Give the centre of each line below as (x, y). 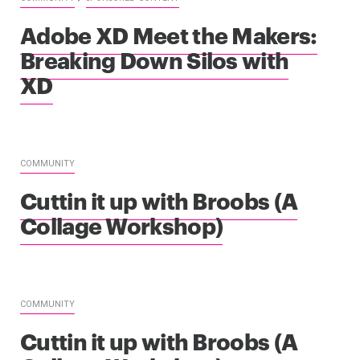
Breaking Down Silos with (155, 59)
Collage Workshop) (122, 224)
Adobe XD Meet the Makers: (169, 34)
